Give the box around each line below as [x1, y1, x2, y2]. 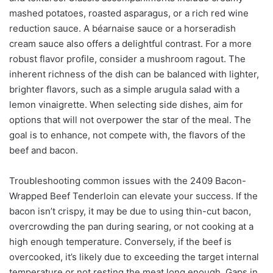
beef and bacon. [9, 144, 78, 156]
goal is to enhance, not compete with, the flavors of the [9, 129, 246, 141]
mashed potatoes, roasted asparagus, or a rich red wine [9, 7, 249, 19]
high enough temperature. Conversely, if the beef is [9, 235, 232, 247]
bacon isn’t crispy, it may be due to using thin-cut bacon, [9, 205, 251, 217]
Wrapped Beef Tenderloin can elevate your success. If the [9, 190, 258, 202]
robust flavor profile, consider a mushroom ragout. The [9, 52, 246, 65]
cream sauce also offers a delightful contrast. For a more [9, 37, 252, 49]
